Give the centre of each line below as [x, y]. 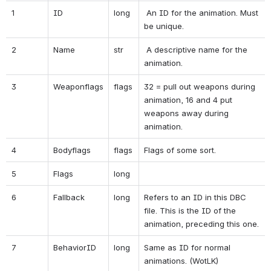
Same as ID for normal [187, 247]
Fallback [69, 197]
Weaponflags [78, 86]
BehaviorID [75, 247]
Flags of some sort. [180, 150]
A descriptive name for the [196, 49]
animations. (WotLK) [181, 260]
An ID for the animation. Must [201, 12]
